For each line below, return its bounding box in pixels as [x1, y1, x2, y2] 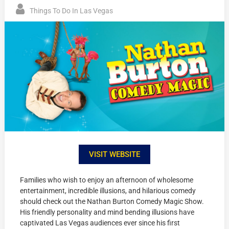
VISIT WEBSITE [89, 149, 140, 159]
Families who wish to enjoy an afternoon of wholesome [20, 175, 194, 184]
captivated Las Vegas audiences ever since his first [20, 218, 180, 227]
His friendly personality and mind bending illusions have [20, 208, 195, 216]
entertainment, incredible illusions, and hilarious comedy [20, 186, 196, 195]
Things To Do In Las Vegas [30, 7, 113, 15]
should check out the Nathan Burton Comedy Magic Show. [20, 197, 204, 205]
